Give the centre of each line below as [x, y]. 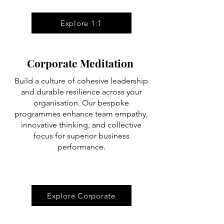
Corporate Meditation [81, 63]
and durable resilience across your [81, 92]
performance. [81, 147]
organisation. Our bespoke [81, 103]
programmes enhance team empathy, [81, 114]
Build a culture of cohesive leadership [81, 81]
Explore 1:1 [81, 23]
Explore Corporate [81, 195]
